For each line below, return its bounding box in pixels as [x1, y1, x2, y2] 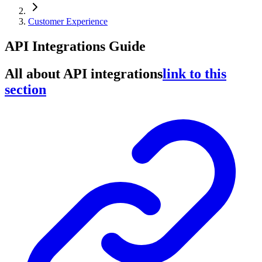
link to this [163, 65, 226, 81]
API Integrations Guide [5, 38, 146, 54]
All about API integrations [5, 65, 163, 81]
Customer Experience [28, 16, 108, 27]
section [5, 81, 46, 97]
